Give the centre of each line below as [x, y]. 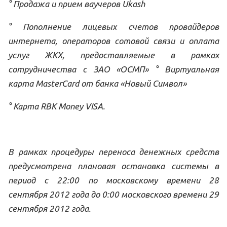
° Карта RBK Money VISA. [56, 106]
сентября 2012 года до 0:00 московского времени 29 [113, 194]
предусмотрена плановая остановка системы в [113, 166]
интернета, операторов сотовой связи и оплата [113, 41]
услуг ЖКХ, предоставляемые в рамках [113, 55]
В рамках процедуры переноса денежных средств [113, 152]
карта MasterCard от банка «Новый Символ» [97, 83]
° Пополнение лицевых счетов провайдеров [113, 27]
